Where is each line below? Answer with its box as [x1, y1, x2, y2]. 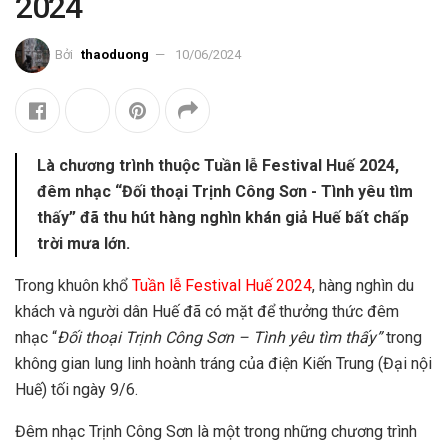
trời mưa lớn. [37, 233, 130, 253]
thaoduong [81, 46, 149, 62]
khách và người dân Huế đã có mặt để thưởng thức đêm [15, 301, 399, 321]
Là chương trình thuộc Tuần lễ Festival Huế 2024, [37, 155, 399, 175]
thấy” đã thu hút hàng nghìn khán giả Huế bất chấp [37, 207, 409, 227]
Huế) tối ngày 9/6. [15, 379, 138, 399]
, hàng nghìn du [312, 275, 414, 295]
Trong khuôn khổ [15, 275, 132, 295]
